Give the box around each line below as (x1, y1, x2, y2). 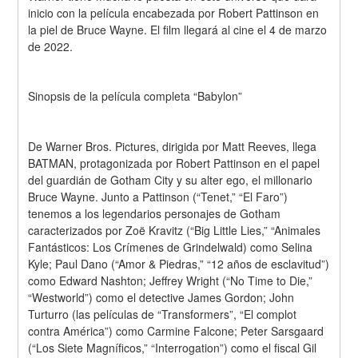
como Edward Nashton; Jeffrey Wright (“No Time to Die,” (28, 272, 313, 289)
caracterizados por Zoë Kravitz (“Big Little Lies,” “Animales (28, 222, 321, 239)
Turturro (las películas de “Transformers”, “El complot (28, 306, 297, 323)
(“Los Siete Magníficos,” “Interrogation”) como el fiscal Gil (28, 340, 317, 356)
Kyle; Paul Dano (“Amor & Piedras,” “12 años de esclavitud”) (28, 256, 330, 272)
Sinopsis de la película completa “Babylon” (28, 88, 243, 105)
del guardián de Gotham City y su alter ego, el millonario (28, 172, 313, 189)
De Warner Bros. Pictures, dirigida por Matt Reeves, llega (28, 138, 317, 155)
